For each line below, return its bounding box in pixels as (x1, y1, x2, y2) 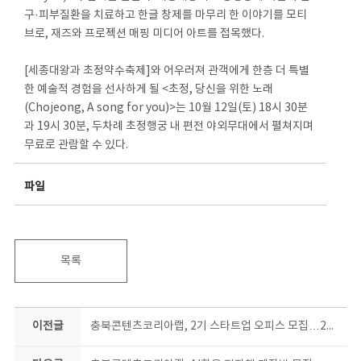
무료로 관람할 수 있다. (24, 139, 129, 151)
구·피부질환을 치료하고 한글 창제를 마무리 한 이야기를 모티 (24, 9, 308, 22)
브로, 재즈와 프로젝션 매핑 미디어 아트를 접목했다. (24, 27, 265, 40)
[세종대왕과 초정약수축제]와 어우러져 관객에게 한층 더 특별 (24, 64, 310, 77)
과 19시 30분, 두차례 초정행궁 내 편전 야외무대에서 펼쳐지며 (24, 120, 314, 133)
